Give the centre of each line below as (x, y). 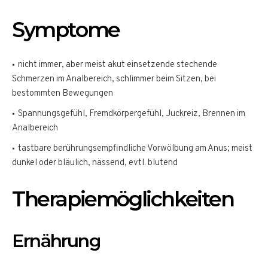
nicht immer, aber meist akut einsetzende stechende (118, 65)
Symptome (66, 29)
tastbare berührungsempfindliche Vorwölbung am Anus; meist (135, 148)
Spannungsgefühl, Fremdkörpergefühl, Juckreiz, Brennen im (132, 114)
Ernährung (56, 240)
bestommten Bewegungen (63, 93)
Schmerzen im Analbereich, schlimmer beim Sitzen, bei (114, 79)
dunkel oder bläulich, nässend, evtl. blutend (95, 163)
